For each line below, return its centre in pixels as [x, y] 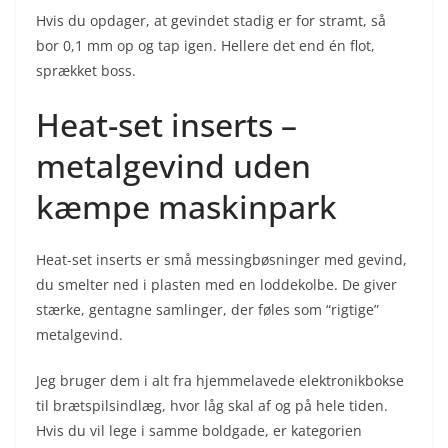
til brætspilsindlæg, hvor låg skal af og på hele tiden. [212, 405]
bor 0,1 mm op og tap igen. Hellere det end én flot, [205, 45]
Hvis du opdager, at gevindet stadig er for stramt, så [211, 20]
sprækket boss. [86, 70]
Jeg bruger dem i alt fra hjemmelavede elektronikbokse [220, 380]
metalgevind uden [173, 165]
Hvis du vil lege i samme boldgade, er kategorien [199, 430]
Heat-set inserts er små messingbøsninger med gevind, [221, 259]
